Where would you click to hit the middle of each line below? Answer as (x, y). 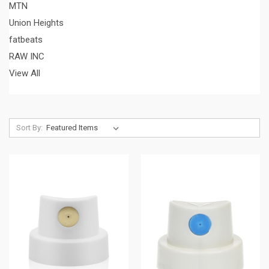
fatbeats (26, 39)
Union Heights (36, 23)
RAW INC (27, 56)
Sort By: (29, 127)
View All (25, 73)
